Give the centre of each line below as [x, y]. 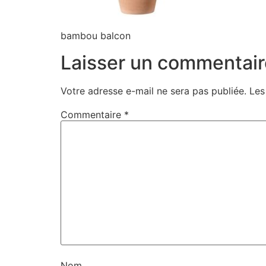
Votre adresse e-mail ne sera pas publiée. [153, 91]
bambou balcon [96, 36]
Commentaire [92, 114]
